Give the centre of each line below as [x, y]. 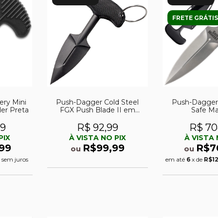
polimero [98, 118]
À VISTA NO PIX [97, 137]
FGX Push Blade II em [97, 110]
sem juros [15, 159]
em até [176, 159]
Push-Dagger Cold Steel [98, 102]
